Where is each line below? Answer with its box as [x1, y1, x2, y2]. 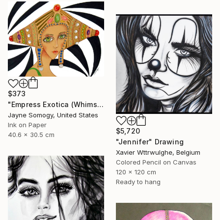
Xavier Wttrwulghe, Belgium [116, 148, 200, 156]
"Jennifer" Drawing [116, 137, 184, 146]
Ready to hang [116, 177, 161, 186]
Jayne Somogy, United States [8, 111, 98, 119]
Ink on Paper [8, 121, 47, 129]
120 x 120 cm [116, 167, 156, 176]
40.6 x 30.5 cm [8, 131, 55, 139]
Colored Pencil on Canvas [116, 158, 196, 166]
